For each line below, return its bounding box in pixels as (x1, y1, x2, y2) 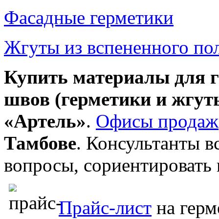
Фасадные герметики (4, 7, 174, 28)
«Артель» (4, 110, 86, 132)
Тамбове (4, 132, 76, 154)
